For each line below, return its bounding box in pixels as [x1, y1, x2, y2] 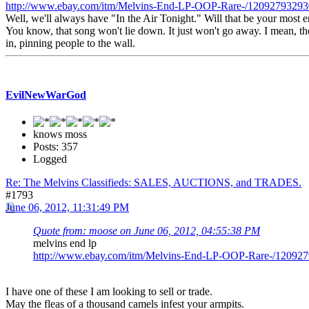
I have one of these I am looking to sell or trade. [6, 286, 212, 298]
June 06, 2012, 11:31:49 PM [6, 201, 129, 214]
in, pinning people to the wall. [6, 37, 135, 49]
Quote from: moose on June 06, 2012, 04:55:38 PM [33, 225, 260, 237]
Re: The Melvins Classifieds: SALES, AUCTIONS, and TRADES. [6, 177, 301, 189]
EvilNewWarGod [6, 89, 86, 101]
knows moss [33, 128, 87, 141]
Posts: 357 [33, 141, 78, 153]
